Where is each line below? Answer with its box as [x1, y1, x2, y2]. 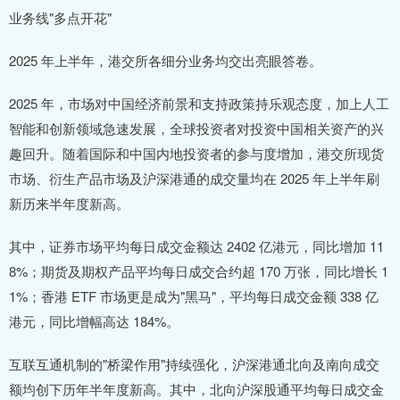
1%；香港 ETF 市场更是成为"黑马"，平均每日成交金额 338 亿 [9, 287, 379, 306]
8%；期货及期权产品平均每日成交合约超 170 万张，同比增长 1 [9, 262, 388, 281]
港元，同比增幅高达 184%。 [9, 312, 179, 331]
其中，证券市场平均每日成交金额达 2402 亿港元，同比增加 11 [9, 237, 384, 256]
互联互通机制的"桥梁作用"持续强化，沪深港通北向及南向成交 [9, 354, 379, 374]
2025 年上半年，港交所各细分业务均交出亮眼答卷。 [9, 51, 322, 71]
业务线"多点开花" [9, 8, 112, 28]
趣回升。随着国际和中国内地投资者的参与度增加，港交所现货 [9, 144, 384, 163]
